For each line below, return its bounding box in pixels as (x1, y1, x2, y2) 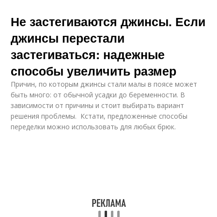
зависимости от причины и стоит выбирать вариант (11, 101, 185, 110)
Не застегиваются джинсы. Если (11, 13, 206, 30)
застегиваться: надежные (11, 46, 165, 63)
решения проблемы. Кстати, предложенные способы (11, 111, 188, 121)
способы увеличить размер (11, 62, 177, 79)
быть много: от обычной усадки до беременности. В (11, 90, 186, 99)
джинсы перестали (11, 29, 125, 46)
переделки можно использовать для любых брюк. (11, 122, 176, 131)
